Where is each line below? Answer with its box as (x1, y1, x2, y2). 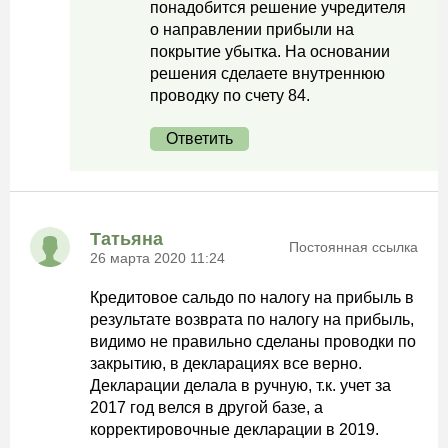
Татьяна (90, 228, 163, 249)
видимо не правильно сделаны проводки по (90, 333, 416, 350)
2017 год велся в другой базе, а (90, 399, 323, 416)
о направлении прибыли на (150, 21, 354, 38)
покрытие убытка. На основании (150, 43, 390, 60)
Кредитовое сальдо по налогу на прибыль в (90, 289, 414, 306)
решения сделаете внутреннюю (150, 65, 385, 82)
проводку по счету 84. (150, 87, 310, 104)
